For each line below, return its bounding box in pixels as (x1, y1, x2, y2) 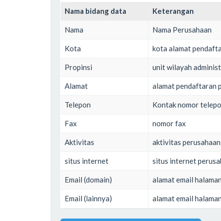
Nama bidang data (65, 6, 126, 15)
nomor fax (152, 118, 186, 128)
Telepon (65, 100, 91, 109)
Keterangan (152, 6, 194, 15)
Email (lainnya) (65, 193, 112, 203)
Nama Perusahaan (152, 25, 212, 34)
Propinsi (65, 62, 92, 72)
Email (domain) (65, 175, 112, 184)
